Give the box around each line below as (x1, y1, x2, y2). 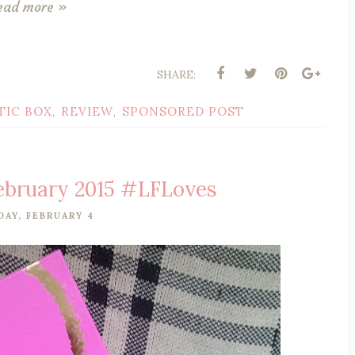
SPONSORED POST (122, 103, 244, 119)
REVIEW (61, 103, 113, 119)
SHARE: (157, 67, 196, 82)
